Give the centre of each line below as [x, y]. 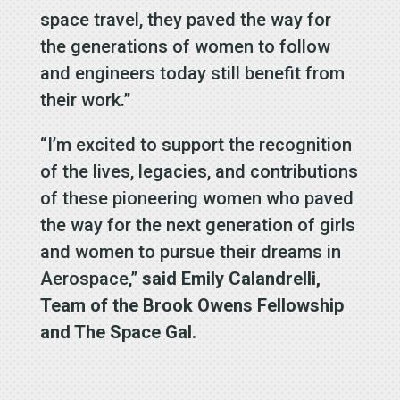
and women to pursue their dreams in [190, 252]
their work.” [87, 100]
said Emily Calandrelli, [231, 279]
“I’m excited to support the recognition [196, 145]
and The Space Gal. [118, 333]
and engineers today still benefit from [192, 74]
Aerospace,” [91, 279]
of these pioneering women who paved [196, 199]
